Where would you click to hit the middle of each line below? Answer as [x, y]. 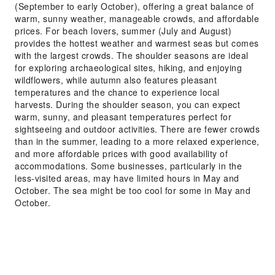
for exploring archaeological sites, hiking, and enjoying [128, 68]
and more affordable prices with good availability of [121, 153]
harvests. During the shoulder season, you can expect [127, 104]
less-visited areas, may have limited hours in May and [127, 178]
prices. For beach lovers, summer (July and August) [123, 31]
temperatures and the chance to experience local [117, 92]
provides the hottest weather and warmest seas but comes [137, 43]
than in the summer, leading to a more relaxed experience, [137, 141]
